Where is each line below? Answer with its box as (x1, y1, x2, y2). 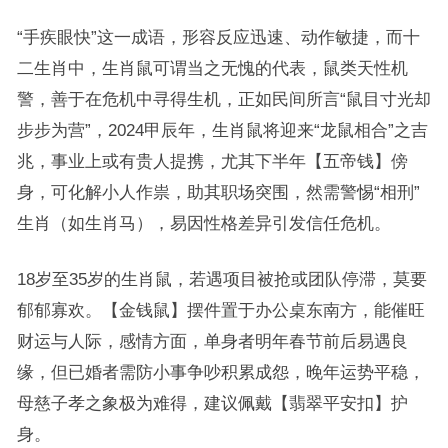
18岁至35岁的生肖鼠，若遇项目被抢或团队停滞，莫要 (16, 270, 427, 288)
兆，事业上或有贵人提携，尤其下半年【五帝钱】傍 (16, 152, 408, 170)
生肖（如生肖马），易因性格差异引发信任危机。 (16, 214, 391, 232)
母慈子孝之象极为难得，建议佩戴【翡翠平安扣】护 (16, 394, 408, 412)
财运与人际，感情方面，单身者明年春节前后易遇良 (16, 332, 408, 350)
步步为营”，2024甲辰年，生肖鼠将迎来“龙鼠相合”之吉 (16, 121, 428, 139)
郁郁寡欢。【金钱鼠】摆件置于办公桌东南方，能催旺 (16, 301, 425, 319)
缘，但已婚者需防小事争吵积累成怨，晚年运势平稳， (16, 363, 425, 381)
